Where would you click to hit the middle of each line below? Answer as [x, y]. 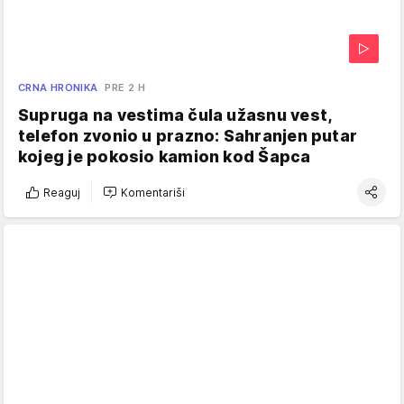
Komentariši [153, 192]
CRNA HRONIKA [58, 88]
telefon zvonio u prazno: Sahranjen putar [188, 136]
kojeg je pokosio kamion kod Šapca [165, 157]
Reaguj [62, 192]
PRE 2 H [125, 88]
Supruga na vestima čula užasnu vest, [175, 115]
